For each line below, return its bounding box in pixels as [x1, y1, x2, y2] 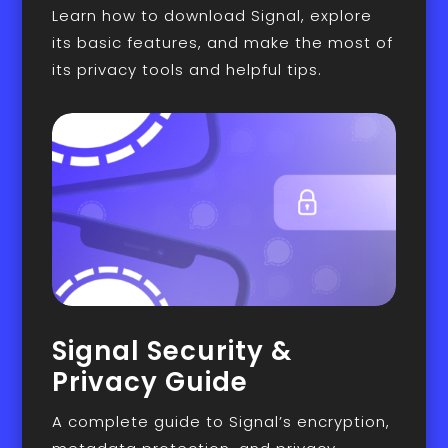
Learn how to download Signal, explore [52, 4, 373, 26]
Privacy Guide [52, 363, 249, 400]
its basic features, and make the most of [52, 31, 394, 53]
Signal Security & [52, 332, 293, 369]
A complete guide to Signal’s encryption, [52, 410, 391, 432]
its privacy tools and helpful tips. [52, 58, 323, 80]
